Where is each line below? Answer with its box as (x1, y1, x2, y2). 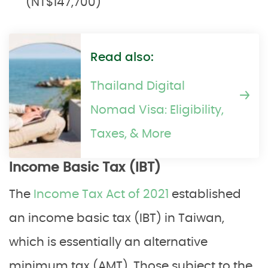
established (169, 188, 241, 200)
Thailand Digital (90, 80, 185, 92)
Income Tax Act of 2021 (33, 188, 169, 200)
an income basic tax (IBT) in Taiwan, (9, 212, 224, 224)
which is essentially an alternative (9, 236, 208, 248)
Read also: (90, 51, 154, 63)
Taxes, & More (90, 128, 171, 140)
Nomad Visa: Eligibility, (90, 104, 224, 116)
